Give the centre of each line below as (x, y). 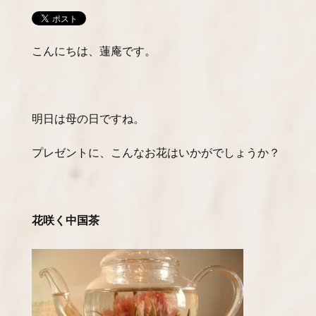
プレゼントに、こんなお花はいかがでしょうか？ (156, 152)
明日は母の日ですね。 (88, 119)
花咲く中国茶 (66, 220)
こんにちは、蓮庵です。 (94, 51)
